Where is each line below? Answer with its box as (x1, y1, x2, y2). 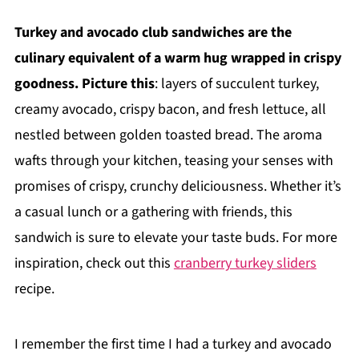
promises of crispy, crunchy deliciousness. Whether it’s (14, 176, 341, 196)
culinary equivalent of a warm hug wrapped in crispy (14, 48, 341, 68)
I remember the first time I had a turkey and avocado (14, 334, 332, 354)
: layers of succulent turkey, (154, 74, 319, 94)
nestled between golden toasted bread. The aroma (14, 125, 322, 145)
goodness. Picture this (14, 74, 155, 94)
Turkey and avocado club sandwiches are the (14, 22, 292, 42)
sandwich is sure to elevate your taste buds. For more (14, 228, 337, 248)
